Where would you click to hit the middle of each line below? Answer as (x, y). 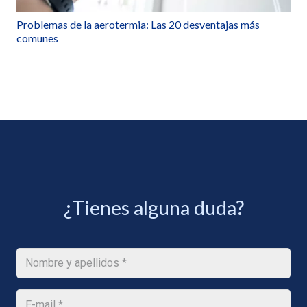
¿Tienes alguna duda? (153, 207)
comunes (37, 38)
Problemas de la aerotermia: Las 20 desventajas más (138, 24)
